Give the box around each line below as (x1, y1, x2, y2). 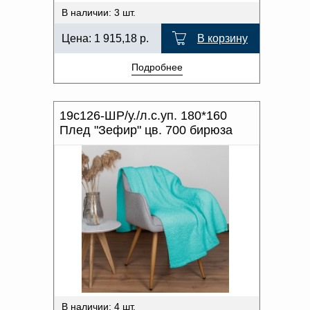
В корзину (197, 33, 248, 44)
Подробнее (131, 62, 183, 73)
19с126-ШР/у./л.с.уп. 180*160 (60, 109, 227, 122)
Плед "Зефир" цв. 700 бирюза (60, 123, 232, 137)
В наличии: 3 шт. (62, 7, 136, 18)
